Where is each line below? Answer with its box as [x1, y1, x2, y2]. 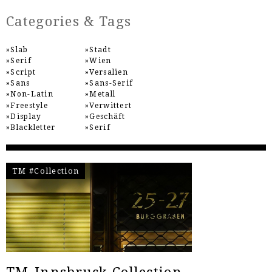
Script [10, 67, 36, 76]
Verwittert [89, 101, 132, 110]
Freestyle [10, 101, 49, 110]
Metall [89, 90, 116, 99]
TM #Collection [12, 166, 80, 176]
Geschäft [89, 112, 126, 121]
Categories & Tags [6, 13, 132, 29]
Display [10, 112, 42, 121]
